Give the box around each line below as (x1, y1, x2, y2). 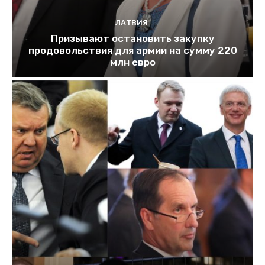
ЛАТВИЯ (114, 18, 148, 27)
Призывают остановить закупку (50, 32, 215, 44)
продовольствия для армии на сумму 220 (28, 44, 237, 56)
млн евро (109, 56, 156, 68)
